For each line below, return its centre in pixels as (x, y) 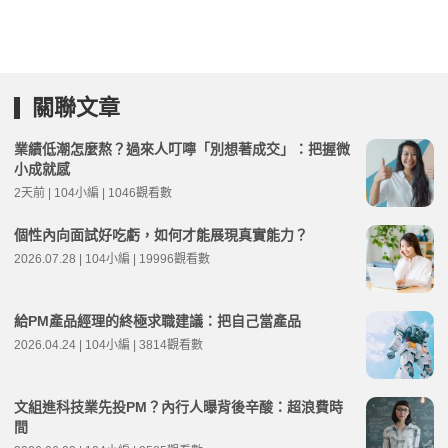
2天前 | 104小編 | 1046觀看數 (93, 192)
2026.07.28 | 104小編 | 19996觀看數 (112, 258)
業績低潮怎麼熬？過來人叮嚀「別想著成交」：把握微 (182, 148)
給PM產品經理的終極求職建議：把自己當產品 (157, 320)
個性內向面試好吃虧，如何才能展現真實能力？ (161, 234)
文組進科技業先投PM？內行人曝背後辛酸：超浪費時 (178, 406)
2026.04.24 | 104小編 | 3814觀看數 (108, 344)
